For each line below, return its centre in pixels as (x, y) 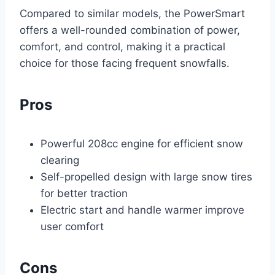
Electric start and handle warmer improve (142, 210)
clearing (60, 161)
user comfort (72, 227)
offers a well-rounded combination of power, (130, 30)
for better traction (84, 194)
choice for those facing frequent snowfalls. (125, 64)
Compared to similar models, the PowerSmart (132, 14)
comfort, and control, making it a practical (122, 47)
